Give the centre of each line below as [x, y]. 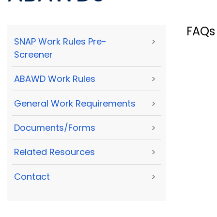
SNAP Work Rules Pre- [60, 41]
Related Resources [54, 152]
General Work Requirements [75, 103]
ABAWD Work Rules [55, 79]
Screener [33, 54]
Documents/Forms [55, 127]
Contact [32, 176]
